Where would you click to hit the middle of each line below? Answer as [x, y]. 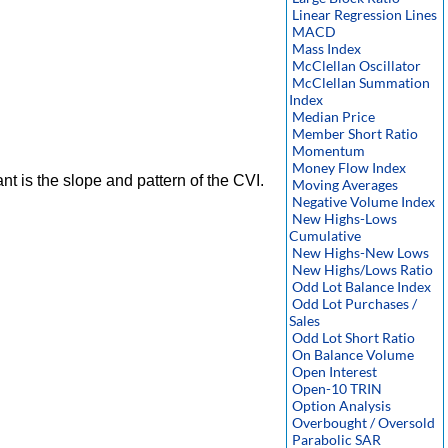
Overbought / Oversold [363, 422]
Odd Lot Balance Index [361, 286]
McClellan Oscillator [356, 65]
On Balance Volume [353, 354]
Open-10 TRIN [337, 388]
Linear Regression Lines [364, 14]
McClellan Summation [361, 82]
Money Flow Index [349, 167]
